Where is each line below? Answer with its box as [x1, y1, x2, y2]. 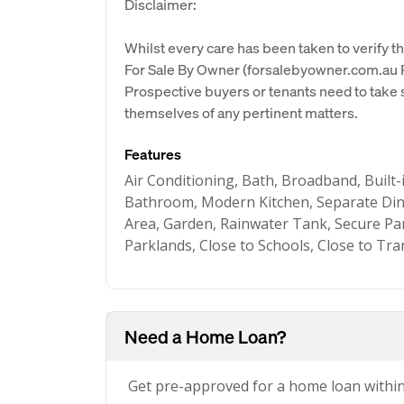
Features [124, 144, 181, 163]
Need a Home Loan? [124, 325, 286, 348]
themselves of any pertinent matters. [124, 103, 358, 122]
